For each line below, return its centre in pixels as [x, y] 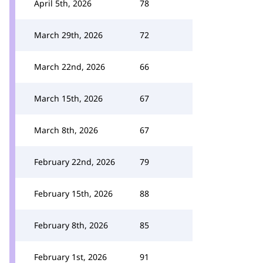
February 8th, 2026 [71, 225]
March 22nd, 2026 [70, 67]
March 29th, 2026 [68, 35]
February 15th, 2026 [73, 193]
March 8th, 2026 [66, 130]
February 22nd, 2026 [75, 162]
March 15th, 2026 [68, 98]
